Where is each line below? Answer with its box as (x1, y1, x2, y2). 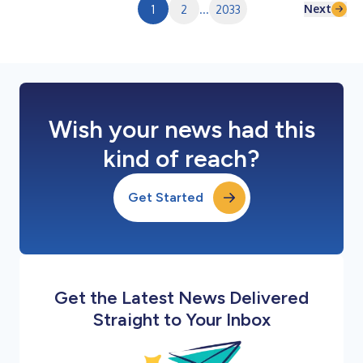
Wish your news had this (48, 114, 315, 144)
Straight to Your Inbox (92, 309, 271, 331)
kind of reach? (103, 143, 260, 173)
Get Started (127, 190, 203, 205)
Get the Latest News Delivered (54, 287, 309, 309)
